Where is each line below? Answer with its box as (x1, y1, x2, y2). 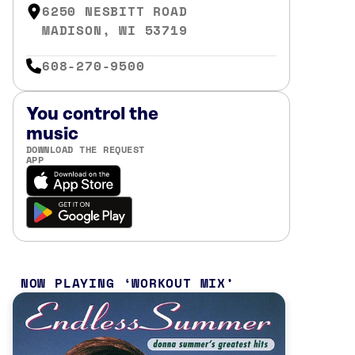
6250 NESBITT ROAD (42, 2, 188, 21)
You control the (26, 104, 158, 124)
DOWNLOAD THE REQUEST (26, 142, 145, 156)
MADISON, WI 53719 (42, 21, 188, 40)
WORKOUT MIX (132, 273, 226, 292)
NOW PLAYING (20, 273, 115, 292)
